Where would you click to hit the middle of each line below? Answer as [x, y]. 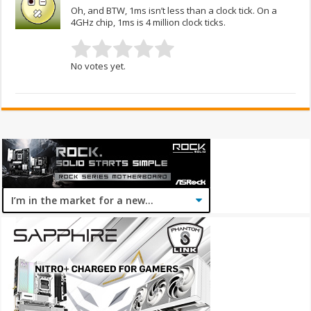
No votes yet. [99, 66]
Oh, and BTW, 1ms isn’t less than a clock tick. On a [174, 11]
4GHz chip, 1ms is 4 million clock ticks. [149, 23]
